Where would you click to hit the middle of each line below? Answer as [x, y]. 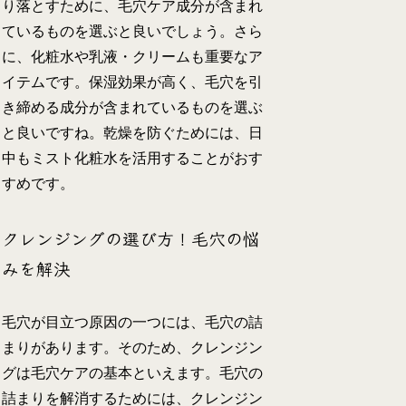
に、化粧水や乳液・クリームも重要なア [133, 57]
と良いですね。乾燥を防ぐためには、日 [133, 133]
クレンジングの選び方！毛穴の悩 [131, 237]
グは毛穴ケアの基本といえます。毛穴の [133, 373]
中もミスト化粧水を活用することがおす [133, 159]
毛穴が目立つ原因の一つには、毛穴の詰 [133, 323]
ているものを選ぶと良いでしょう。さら [133, 32]
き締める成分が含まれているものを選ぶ [133, 108]
